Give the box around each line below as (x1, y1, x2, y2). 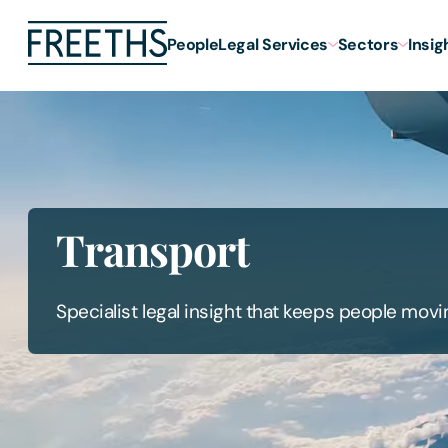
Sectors (337, 33, 399, 55)
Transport (56, 220, 249, 279)
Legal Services (218, 33, 328, 55)
